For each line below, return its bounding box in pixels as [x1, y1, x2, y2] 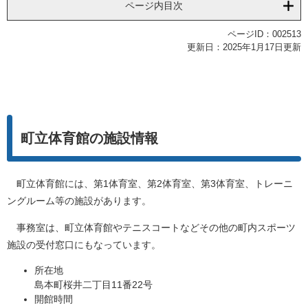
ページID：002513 [228, 29, 301, 40]
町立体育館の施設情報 [21, 131, 158, 146]
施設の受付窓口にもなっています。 [7, 239, 161, 251]
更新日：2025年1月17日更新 [187, 42, 301, 53]
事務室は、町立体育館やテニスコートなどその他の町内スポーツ [7, 222, 296, 234]
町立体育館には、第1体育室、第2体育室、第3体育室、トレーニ [7, 178, 293, 190]
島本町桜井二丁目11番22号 [34, 279, 153, 291]
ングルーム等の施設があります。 [7, 195, 151, 207]
